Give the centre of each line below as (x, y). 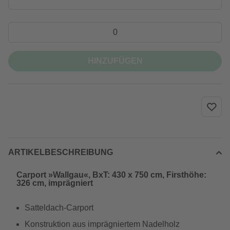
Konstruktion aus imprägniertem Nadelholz (102, 224)
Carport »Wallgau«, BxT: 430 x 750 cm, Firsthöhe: (111, 175)
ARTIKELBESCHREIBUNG (61, 152)
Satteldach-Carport (59, 208)
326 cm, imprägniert (55, 183)
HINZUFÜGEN (115, 61)
